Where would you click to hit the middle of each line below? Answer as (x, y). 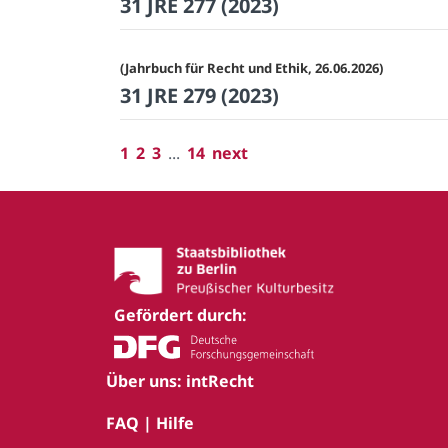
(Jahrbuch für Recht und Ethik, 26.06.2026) (251, 68)
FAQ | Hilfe (150, 423)
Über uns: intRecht (180, 381)
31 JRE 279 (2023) (199, 95)
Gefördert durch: (180, 315)
